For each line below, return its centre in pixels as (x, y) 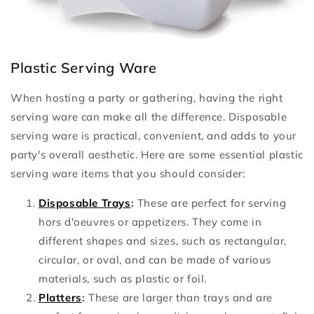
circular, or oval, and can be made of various (155, 260)
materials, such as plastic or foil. (123, 279)
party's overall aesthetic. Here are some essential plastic (157, 155)
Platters (60, 298)
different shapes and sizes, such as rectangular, (163, 241)
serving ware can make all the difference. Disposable (149, 117)
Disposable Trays (85, 203)
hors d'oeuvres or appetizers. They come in (150, 222)
